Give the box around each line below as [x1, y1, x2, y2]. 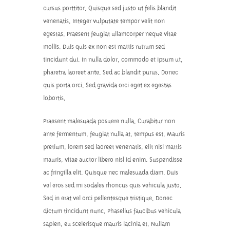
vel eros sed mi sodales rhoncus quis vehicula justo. [43, 181, 182, 190]
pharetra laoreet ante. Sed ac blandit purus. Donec [43, 68, 178, 77]
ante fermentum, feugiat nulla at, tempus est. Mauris [43, 130, 185, 139]
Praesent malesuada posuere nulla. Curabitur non [43, 117, 175, 126]
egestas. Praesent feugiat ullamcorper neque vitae [43, 30, 177, 39]
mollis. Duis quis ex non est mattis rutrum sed [43, 43, 165, 51]
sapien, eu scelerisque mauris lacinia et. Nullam [43, 220, 170, 228]
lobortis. [43, 94, 66, 103]
